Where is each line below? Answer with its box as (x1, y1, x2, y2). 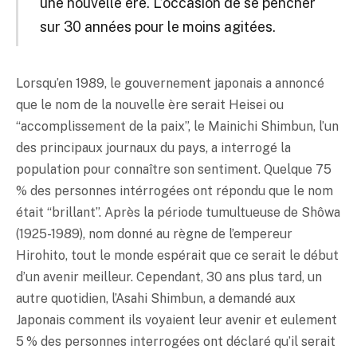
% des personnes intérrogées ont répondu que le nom (16, 182, 333, 198)
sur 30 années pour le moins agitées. (39, 18, 276, 36)
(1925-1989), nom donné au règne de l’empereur (16, 226, 292, 241)
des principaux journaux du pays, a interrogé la (16, 139, 291, 155)
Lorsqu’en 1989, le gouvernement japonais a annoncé (16, 75, 324, 91)
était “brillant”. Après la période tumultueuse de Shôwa (16, 204, 340, 220)
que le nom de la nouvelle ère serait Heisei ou (16, 96, 284, 112)
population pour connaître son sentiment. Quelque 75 (16, 161, 334, 177)
